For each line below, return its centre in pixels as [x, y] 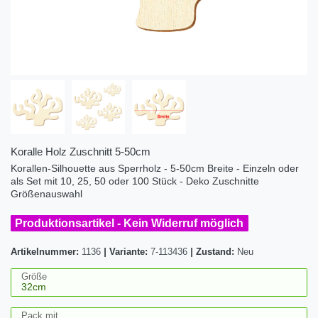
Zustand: [216, 252]
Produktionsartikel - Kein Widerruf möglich [130, 223]
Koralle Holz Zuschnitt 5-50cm [81, 151]
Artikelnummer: [46, 252]
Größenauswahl [46, 193]
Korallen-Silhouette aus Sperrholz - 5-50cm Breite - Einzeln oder [155, 168]
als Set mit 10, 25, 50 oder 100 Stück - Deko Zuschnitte [135, 181]
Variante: [128, 252]
